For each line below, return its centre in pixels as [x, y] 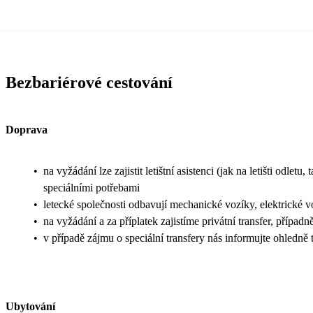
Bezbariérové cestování [89, 83]
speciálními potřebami [92, 187]
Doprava [27, 130]
